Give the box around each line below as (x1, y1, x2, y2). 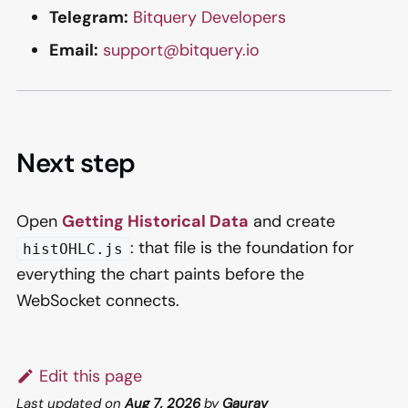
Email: (49, 38, 98, 61)
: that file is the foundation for (129, 236, 354, 259)
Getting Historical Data (62, 209, 249, 232)
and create (249, 209, 335, 232)
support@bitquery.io (103, 38, 260, 61)
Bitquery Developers (133, 5, 286, 28)
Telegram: (49, 5, 128, 28)
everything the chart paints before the (16, 262, 304, 285)
